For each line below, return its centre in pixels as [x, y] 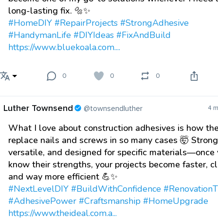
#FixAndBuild [144, 35]
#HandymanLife [40, 35]
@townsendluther [113, 109]
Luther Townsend [38, 108]
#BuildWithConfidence [116, 189]
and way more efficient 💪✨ [63, 177]
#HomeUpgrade [176, 201]
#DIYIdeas [94, 35]
